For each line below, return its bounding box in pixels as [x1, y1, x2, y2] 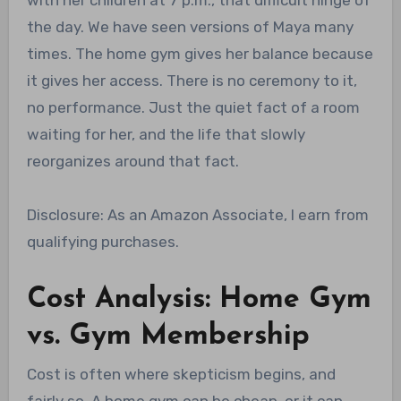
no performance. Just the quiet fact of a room [26, 98, 360, 116]
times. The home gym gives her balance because [26, 44, 373, 63]
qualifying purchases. [26, 232, 179, 251]
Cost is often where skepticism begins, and [26, 365, 336, 384]
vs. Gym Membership [26, 321, 310, 351]
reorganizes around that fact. [26, 151, 239, 170]
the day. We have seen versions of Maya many [26, 17, 354, 36]
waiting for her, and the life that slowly [26, 124, 305, 143]
